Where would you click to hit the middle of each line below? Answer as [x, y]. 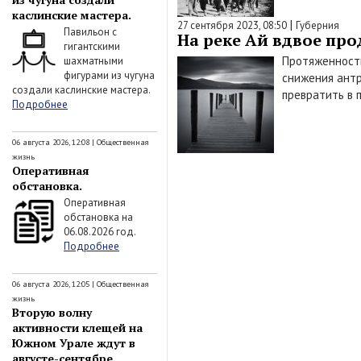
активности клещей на [77, 327]
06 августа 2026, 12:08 [51, 142]
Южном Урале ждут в [74, 342]
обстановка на [98, 217]
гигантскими [92, 46]
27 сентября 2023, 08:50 [232, 25]
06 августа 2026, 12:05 [51, 284]
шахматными [93, 61]
